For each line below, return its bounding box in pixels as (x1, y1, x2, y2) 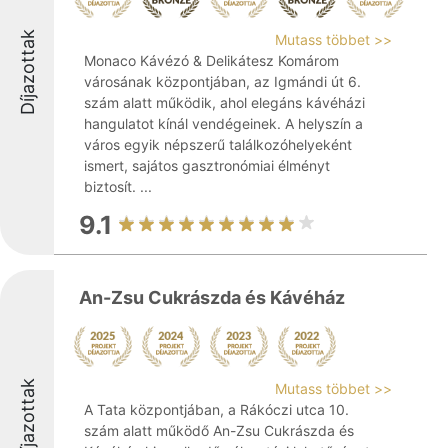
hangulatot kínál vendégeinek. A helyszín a (84, 115, 363, 132)
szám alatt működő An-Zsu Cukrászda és (84, 422, 354, 439)
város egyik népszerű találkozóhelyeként (84, 136, 352, 153)
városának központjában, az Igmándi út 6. (84, 73, 361, 90)
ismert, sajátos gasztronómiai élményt (84, 157, 330, 174)
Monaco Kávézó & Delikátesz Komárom (84, 52, 339, 69)
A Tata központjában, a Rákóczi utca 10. (84, 401, 349, 418)
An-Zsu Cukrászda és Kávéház (79, 287, 345, 308)
